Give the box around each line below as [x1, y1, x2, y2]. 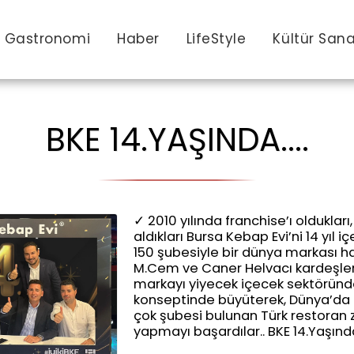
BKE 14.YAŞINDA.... [45, 118, 309, 162]
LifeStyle [186, 29, 247, 48]
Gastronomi [4, 29, 91, 48]
